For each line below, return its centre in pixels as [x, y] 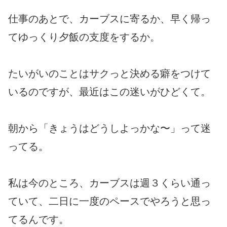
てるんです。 [39, 219]
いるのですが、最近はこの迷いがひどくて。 [109, 91]
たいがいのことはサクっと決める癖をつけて [109, 73]
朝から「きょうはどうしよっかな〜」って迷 [109, 128]
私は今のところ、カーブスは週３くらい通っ [109, 183]
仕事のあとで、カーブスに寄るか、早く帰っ [109, 18]
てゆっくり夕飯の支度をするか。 [84, 37]
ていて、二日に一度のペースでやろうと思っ [109, 201]
